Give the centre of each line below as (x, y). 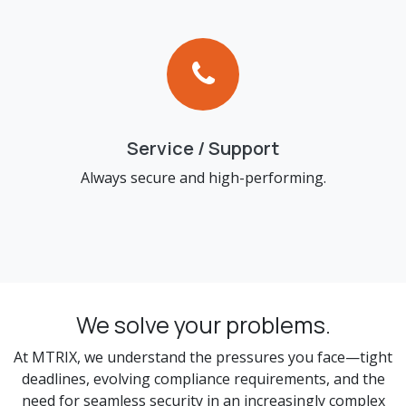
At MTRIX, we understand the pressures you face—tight (203, 357)
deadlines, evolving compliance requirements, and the (203, 379)
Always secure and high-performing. (203, 178)
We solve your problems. (203, 325)
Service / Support (203, 148)
